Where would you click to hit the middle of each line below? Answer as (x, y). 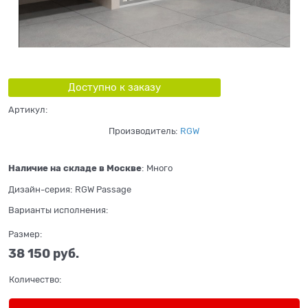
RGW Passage (103, 190)
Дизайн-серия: (40, 190)
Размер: (25, 234)
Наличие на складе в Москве (75, 168)
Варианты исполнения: (58, 210)
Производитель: (143, 131)
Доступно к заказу (114, 87)
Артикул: (28, 109)
